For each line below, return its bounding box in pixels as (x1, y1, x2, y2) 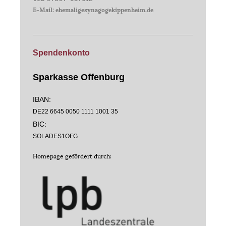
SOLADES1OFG (33, 133, 78, 140)
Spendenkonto (33, 48, 90, 58)
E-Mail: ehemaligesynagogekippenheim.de (33, 4, 153, 14)
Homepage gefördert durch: (33, 150, 111, 160)
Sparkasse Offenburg (33, 72, 125, 82)
